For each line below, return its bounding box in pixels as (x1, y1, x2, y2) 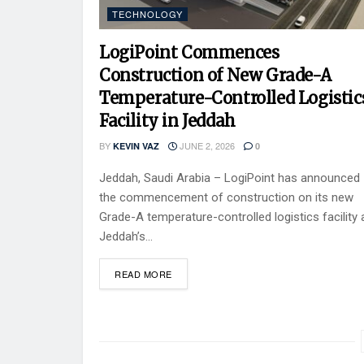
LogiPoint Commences (99, 41, 279, 63)
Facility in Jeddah (99, 110, 236, 131)
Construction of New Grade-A (99, 64, 331, 85)
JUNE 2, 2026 (177, 138, 235, 152)
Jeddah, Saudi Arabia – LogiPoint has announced (99, 170, 360, 185)
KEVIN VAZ (113, 139, 159, 152)
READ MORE (115, 266, 172, 280)
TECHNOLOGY (112, 6, 183, 20)
